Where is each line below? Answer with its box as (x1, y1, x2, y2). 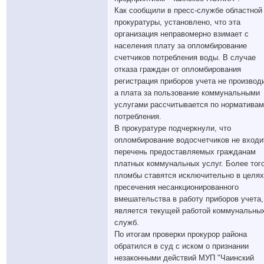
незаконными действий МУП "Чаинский (114, 253, 254, 262)
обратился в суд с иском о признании (114, 242, 249, 250)
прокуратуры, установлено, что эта (114, 18, 240, 27)
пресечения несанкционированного (114, 183, 239, 192)
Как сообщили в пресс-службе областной (114, 6, 262, 15)
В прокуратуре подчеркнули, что (114, 124, 231, 133)
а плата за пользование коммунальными (114, 88, 260, 97)
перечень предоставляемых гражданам (114, 147, 256, 156)
